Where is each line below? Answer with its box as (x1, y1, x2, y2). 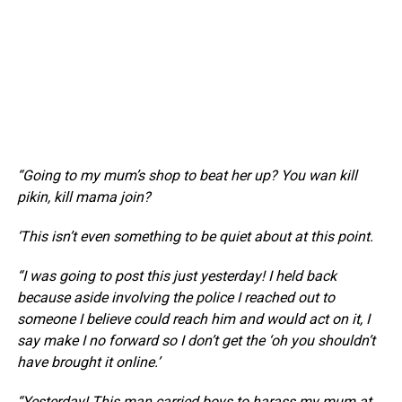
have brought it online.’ (16, 353, 160, 371)
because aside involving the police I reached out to (16, 288, 335, 306)
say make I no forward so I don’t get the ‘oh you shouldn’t (16, 331, 375, 349)
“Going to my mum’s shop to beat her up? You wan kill (16, 166, 357, 184)
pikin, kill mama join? (16, 188, 151, 205)
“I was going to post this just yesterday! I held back (16, 267, 336, 284)
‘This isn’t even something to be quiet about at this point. (16, 227, 373, 245)
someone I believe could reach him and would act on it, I (16, 310, 370, 328)
